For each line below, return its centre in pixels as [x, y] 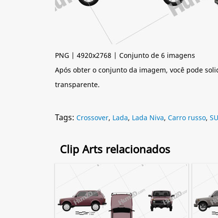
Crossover [92, 118]
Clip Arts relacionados [115, 149]
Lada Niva [148, 118]
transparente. [77, 84]
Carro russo [187, 118]
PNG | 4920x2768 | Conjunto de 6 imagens [125, 55]
